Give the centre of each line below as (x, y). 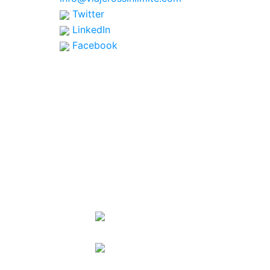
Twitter (86, 14)
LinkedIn (89, 30)
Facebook (93, 45)
